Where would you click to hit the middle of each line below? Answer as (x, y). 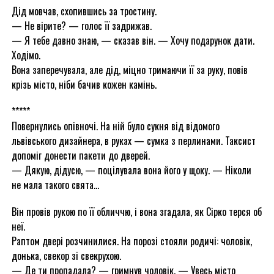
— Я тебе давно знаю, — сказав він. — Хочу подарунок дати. (133, 40)
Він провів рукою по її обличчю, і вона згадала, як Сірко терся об (136, 212)
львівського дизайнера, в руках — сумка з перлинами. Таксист (133, 141)
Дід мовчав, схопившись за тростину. (84, 11)
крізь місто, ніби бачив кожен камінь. (84, 84)
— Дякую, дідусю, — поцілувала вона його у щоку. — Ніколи (131, 170)
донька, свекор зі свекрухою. (66, 256)
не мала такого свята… (55, 185)
